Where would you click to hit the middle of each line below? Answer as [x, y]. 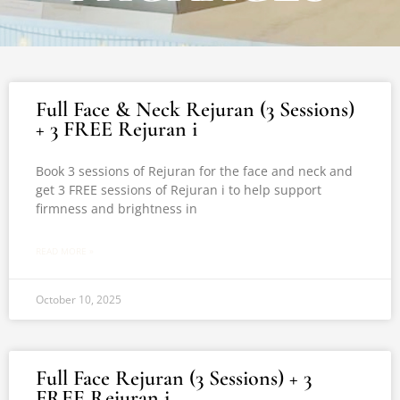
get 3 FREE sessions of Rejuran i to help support [179, 190]
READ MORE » [65, 251]
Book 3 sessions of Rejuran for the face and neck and [194, 171]
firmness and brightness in [117, 208]
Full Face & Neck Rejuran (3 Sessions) [195, 109]
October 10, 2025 [79, 300]
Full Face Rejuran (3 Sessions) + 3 [174, 378]
